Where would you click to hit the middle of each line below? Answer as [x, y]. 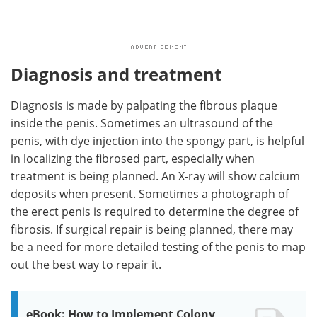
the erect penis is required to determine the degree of [155, 211]
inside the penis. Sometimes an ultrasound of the [142, 122]
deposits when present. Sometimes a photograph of [150, 193]
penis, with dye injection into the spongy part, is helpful [157, 140]
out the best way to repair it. [86, 264]
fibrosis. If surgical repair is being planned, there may [152, 229]
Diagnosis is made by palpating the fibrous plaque [144, 105]
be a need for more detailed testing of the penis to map [158, 246]
